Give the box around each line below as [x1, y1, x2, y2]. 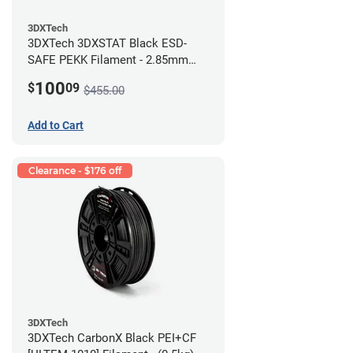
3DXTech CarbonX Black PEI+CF [28, 331, 196, 346]
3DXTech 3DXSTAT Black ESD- [28, 36, 187, 51]
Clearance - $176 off [28, 165, 121, 177]
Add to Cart [28, 119, 84, 132]
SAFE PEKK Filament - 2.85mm [28, 53, 188, 68]
